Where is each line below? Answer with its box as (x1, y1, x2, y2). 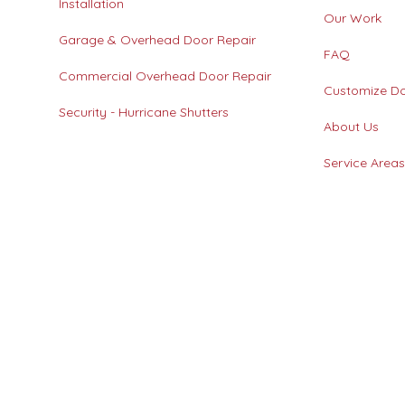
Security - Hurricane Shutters (59, 104, 230, 120)
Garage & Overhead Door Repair (59, 32, 257, 48)
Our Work (324, 10, 382, 26)
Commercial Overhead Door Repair (59, 68, 272, 84)
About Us (324, 118, 380, 135)
